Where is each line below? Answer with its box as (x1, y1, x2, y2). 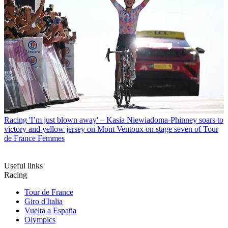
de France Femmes (4, 133, 65, 142)
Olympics (24, 215, 55, 224)
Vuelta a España (24, 206, 76, 215)
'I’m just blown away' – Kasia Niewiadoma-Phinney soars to (29, 115, 223, 124)
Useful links (4, 161, 43, 170)
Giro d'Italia (24, 196, 63, 206)
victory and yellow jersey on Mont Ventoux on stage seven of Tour (4, 124, 218, 133)
